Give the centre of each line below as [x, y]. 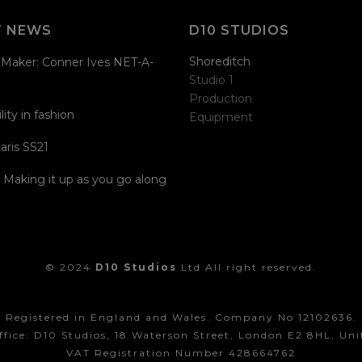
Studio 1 [211, 80]
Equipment [221, 117]
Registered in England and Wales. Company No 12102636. [181, 317]
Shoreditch [220, 61]
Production [221, 99]
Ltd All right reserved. [247, 267]
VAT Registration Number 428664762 [181, 353]
